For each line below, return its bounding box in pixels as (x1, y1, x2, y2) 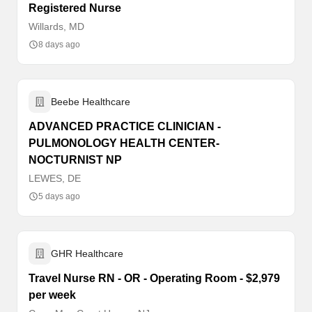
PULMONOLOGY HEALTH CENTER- (29, 137, 219, 149)
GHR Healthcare (51, 248, 123, 259)
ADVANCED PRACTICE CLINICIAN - (29, 120, 221, 132)
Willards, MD (29, 21, 84, 32)
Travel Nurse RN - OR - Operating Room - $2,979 (29, 272, 280, 284)
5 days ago (38, 192, 80, 201)
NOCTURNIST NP (29, 154, 122, 166)
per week (29, 289, 76, 301)
